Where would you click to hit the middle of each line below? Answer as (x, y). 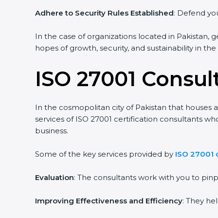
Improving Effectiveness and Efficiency (109, 201)
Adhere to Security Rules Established (104, 13)
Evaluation (54, 177)
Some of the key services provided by (104, 154)
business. (52, 131)
